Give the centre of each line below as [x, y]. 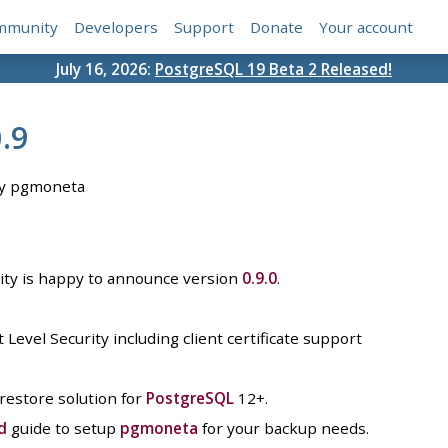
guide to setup [63, 428]
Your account [366, 27]
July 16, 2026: [105, 68]
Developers [116, 27]
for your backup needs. [283, 428]
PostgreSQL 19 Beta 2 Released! [273, 68]
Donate [277, 27]
